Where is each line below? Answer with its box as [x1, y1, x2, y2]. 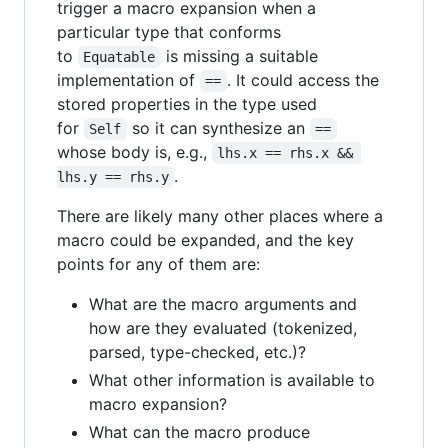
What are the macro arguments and [89, 293, 357, 314]
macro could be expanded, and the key [57, 229, 354, 250]
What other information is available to [89, 369, 375, 390]
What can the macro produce [89, 421, 310, 442]
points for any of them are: [57, 253, 260, 274]
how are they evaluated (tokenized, [89, 317, 357, 338]
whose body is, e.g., [57, 141, 212, 162]
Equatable [83, 48, 156, 65]
